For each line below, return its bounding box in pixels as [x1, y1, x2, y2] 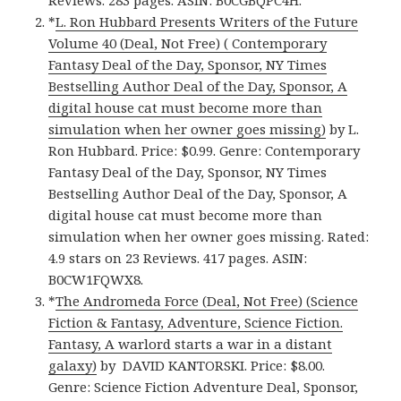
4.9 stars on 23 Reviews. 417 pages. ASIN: [48, 249, 308, 268]
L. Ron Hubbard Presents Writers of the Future [55, 13, 359, 31]
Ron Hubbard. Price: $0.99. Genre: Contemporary [48, 141, 361, 160]
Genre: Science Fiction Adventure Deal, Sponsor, [48, 378, 359, 397]
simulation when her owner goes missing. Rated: [48, 227, 370, 246]
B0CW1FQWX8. [48, 270, 144, 289]
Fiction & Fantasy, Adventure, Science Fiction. [48, 313, 344, 332]
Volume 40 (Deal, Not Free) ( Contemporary [48, 34, 328, 53]
